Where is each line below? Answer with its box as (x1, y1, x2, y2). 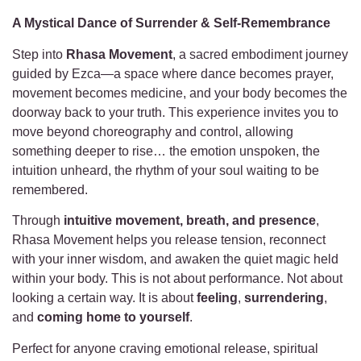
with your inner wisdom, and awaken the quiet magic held (12, 252, 338, 267)
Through (12, 214, 64, 228)
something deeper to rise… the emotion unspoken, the (12, 143, 320, 158)
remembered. (12, 182, 88, 197)
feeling (197, 291, 238, 305)
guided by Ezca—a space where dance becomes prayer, (12, 66, 334, 81)
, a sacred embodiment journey (172, 47, 348, 61)
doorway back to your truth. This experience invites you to (12, 105, 338, 119)
